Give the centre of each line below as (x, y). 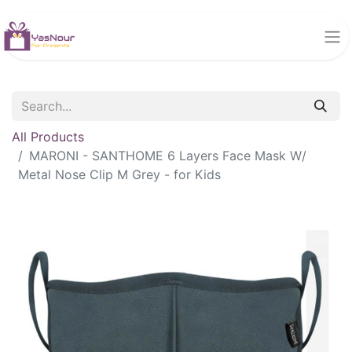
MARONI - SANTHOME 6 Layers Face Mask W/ (168, 155)
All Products (48, 136)
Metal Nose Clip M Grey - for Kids (119, 174)
